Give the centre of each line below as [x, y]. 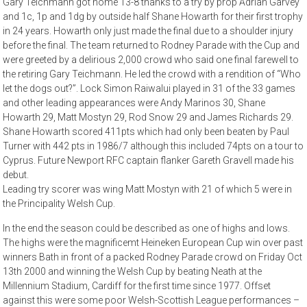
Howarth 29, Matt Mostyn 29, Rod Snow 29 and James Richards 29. [148, 118]
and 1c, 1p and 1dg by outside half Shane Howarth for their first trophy [153, 17]
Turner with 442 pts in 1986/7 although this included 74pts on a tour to [153, 146]
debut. [16, 175]
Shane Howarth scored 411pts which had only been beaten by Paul [146, 132]
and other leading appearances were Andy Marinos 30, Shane [134, 103]
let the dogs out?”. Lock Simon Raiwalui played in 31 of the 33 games [149, 89]
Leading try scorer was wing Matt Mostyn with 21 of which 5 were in [148, 189]
